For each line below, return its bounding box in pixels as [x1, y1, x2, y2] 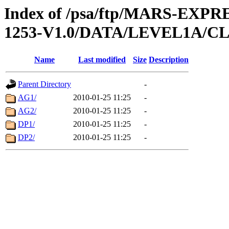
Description [149, 55, 189, 64]
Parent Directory [18, 80, 71, 89]
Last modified [78, 55, 126, 64]
